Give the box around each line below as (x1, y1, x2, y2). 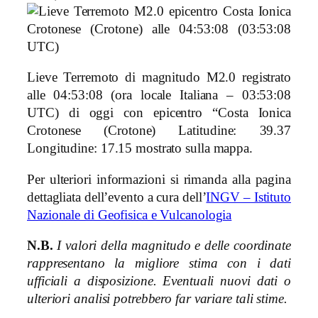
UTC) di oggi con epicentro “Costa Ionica (27, 106, 291, 121)
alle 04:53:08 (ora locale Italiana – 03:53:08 (27, 88, 291, 103)
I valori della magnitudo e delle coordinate (57, 238, 291, 253)
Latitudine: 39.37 (155, 124, 292, 138)
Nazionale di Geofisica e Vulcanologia (27, 207, 232, 222)
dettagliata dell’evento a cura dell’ (27, 190, 207, 204)
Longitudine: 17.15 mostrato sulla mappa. (27, 141, 253, 156)
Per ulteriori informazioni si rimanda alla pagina (27, 172, 291, 187)
